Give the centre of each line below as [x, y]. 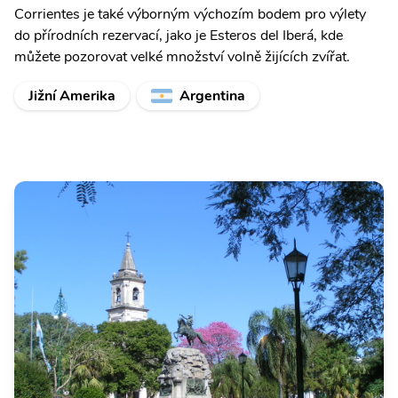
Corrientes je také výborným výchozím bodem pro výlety [190, 14]
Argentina [212, 96]
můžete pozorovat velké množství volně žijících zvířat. [182, 57]
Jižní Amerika [72, 96]
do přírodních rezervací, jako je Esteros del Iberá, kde [179, 36]
